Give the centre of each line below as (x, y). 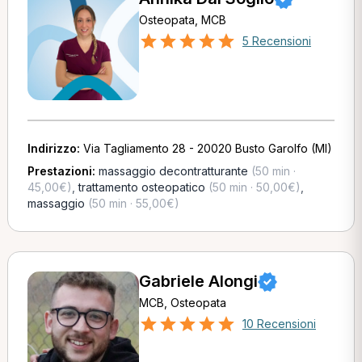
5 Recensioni (276, 41)
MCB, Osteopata (182, 303)
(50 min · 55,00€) (132, 203)
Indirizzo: (55, 148)
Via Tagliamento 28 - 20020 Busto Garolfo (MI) (207, 148)
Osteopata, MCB (182, 20)
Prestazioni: (63, 171)
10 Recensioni (279, 324)
